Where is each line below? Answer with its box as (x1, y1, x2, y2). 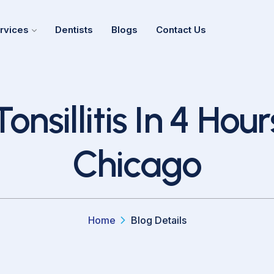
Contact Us (155, 24, 206, 35)
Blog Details (130, 214, 187, 226)
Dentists (54, 24, 93, 35)
